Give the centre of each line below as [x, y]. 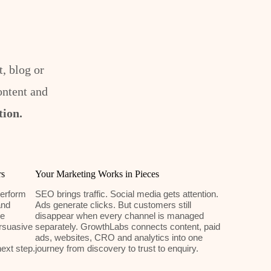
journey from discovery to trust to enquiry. [117, 248]
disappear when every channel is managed [120, 216]
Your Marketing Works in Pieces [97, 174]
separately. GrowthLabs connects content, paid [128, 227]
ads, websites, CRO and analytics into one [119, 237]
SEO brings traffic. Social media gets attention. [127, 194]
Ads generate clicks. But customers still [113, 205]
